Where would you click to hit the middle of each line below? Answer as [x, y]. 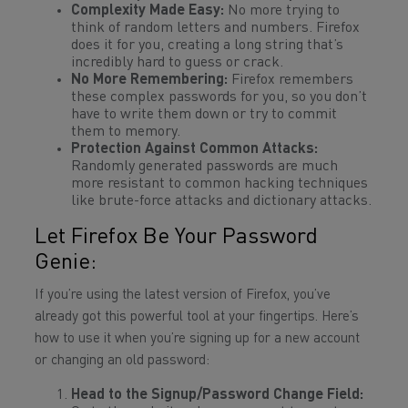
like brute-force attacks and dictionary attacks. [221, 201]
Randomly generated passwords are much [204, 167]
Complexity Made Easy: [148, 11]
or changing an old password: [122, 361]
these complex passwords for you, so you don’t [219, 97]
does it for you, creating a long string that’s [207, 46]
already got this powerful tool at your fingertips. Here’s [197, 317]
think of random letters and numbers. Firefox [215, 28]
